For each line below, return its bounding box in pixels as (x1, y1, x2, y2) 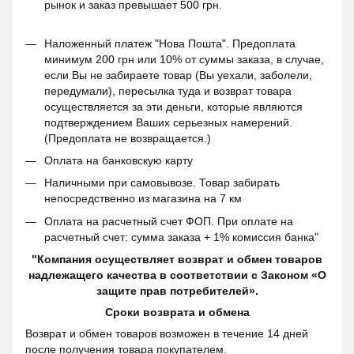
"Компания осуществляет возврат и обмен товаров (32, 253, 322, 266)
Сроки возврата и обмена (104, 306, 250, 319)
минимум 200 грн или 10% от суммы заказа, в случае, (44, 52, 324, 66)
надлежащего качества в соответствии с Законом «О (28, 269, 326, 282)
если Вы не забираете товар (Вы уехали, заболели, (44, 68, 312, 81)
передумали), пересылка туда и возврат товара (44, 84, 292, 97)
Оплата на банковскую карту (44, 154, 193, 168)
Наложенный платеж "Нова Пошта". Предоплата (44, 36, 296, 50)
